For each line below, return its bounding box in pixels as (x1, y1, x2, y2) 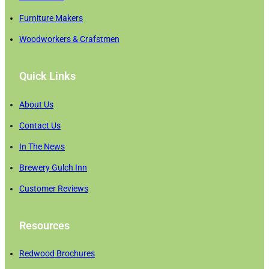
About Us (19, 99, 53, 109)
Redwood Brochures (19, 249, 95, 259)
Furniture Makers (19, 13, 83, 23)
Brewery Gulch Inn (19, 162, 87, 172)
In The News (19, 141, 65, 151)
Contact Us (19, 120, 61, 130)
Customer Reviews (19, 183, 88, 193)
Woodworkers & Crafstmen (19, 34, 119, 44)
